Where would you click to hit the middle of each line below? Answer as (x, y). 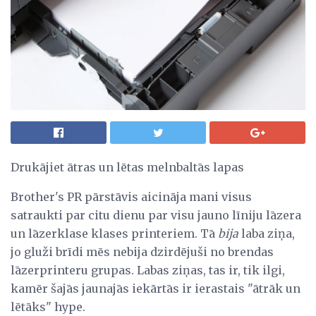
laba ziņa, (267, 233)
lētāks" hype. (48, 306)
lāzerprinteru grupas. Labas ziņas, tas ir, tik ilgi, (148, 270)
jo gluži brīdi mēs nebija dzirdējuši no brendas (142, 251)
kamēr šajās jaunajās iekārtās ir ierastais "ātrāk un (156, 288)
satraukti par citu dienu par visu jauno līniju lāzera (156, 215)
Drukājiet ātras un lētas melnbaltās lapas (127, 167)
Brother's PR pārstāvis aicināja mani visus (131, 196)
